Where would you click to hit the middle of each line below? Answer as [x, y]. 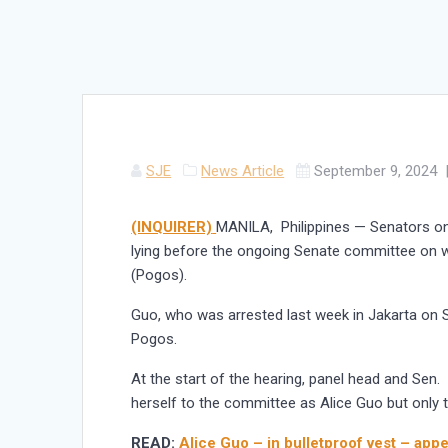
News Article [243, 171]
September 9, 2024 [376, 171]
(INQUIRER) [172, 227]
